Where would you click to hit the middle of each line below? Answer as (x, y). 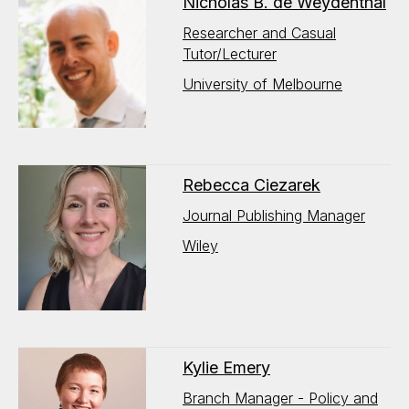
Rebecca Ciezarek (252, 185)
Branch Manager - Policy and (280, 398)
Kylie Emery (226, 367)
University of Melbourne (262, 84)
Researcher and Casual (259, 33)
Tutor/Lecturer (230, 54)
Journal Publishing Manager (274, 215)
